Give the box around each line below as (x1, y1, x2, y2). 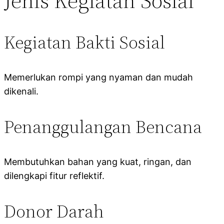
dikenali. (4, 85, 38, 96)
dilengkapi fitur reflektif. (4, 170, 104, 181)
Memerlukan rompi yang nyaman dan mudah (4, 71, 193, 82)
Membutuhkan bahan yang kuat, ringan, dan (4, 156, 191, 167)
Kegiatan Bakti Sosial (4, 29, 165, 54)
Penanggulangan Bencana (4, 114, 202, 139)
